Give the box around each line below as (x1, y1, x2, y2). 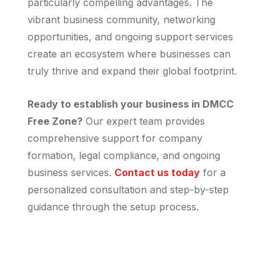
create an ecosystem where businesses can (28, 48, 231, 60)
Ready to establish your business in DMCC (28, 98, 234, 110)
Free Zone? (28, 115, 83, 127)
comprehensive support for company (28, 132, 202, 144)
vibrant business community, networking (28, 13, 215, 26)
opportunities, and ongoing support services (28, 31, 233, 43)
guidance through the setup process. (28, 201, 199, 213)
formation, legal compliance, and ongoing (28, 149, 220, 161)
